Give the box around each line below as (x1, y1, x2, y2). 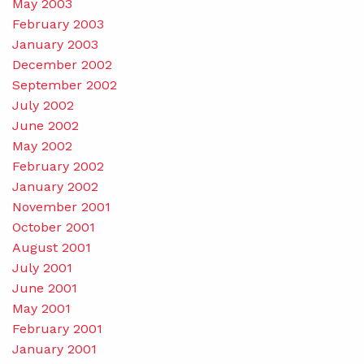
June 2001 (12, 279, 77, 296)
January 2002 (12, 178, 98, 194)
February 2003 (12, 15, 104, 32)
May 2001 (12, 300, 71, 316)
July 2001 (12, 259, 72, 275)
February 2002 (12, 158, 104, 174)
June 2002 (12, 117, 79, 133)
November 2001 (12, 198, 110, 214)
